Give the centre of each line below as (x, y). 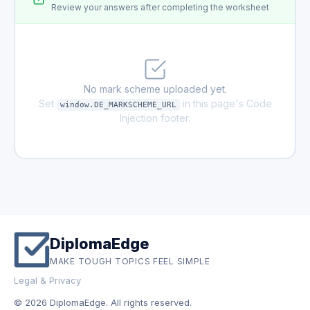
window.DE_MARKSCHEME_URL (118, 104)
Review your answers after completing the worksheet (160, 7)
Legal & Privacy (47, 280)
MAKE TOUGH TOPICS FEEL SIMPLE (130, 261)
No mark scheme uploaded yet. (155, 89)
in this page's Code (226, 103)
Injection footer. (155, 118)
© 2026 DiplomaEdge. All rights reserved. (103, 302)
